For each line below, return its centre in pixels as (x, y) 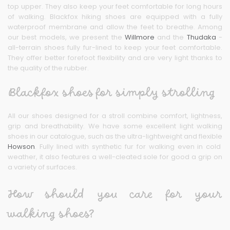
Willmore (139, 37)
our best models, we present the (66, 37)
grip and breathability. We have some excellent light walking (115, 126)
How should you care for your (115, 194)
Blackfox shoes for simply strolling (111, 93)
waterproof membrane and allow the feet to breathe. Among (115, 27)
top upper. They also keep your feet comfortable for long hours (115, 6)
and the (170, 37)
